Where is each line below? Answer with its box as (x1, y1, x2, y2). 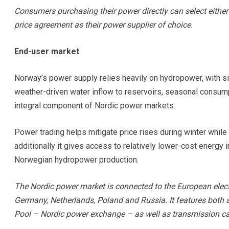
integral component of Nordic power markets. (14, 101, 175, 110)
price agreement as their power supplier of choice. (14, 20, 193, 30)
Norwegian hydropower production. (14, 155, 139, 165)
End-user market (14, 47, 79, 56)
